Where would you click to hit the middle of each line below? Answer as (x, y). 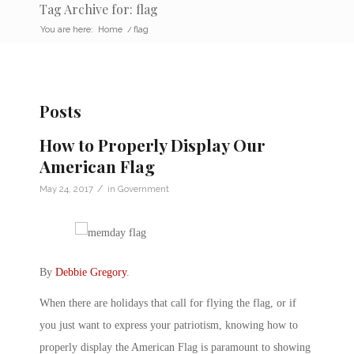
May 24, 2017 (66, 188)
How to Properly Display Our (153, 144)
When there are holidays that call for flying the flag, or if (168, 303)
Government (143, 188)
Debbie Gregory (91, 272)
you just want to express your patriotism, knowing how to (169, 326)
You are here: (67, 29)
